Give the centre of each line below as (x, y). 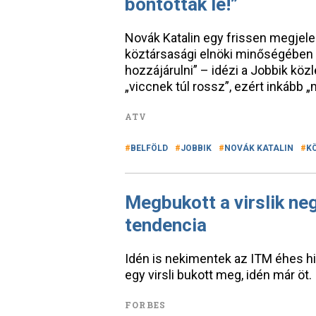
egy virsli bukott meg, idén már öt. (218, 275)
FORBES (146, 305)
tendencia (166, 225)
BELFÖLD (149, 148)
